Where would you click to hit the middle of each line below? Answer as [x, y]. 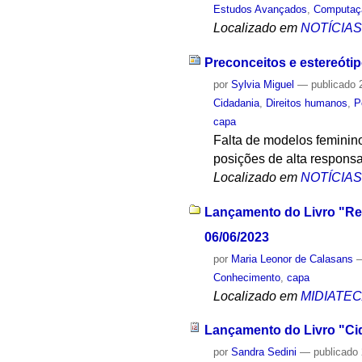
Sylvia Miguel [263, 84]
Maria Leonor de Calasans [293, 259]
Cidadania [237, 103]
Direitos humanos [307, 103]
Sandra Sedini [264, 352]
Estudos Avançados [261, 10]
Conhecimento [247, 277]
